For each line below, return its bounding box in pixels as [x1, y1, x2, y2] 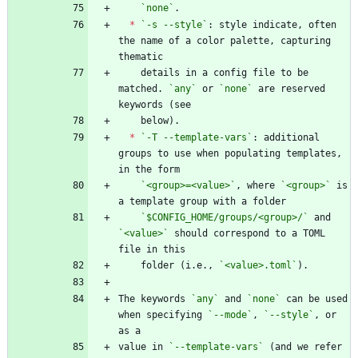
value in [118, 340, 169, 352]
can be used [280, 292, 348, 304]
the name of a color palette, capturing [118, 34, 331, 46]
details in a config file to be [118, 66, 141, 78]
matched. [118, 82, 169, 94]
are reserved [253, 82, 325, 94]
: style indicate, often [208, 18, 336, 30]
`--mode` [208, 308, 253, 320]
